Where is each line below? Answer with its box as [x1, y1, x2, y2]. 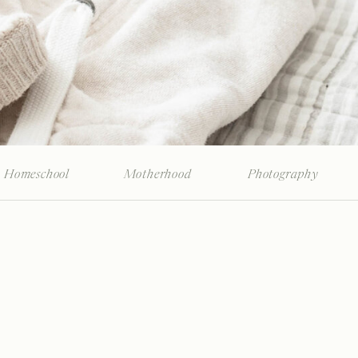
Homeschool [4, 169, 70, 181]
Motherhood [123, 169, 192, 181]
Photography [248, 169, 319, 181]
